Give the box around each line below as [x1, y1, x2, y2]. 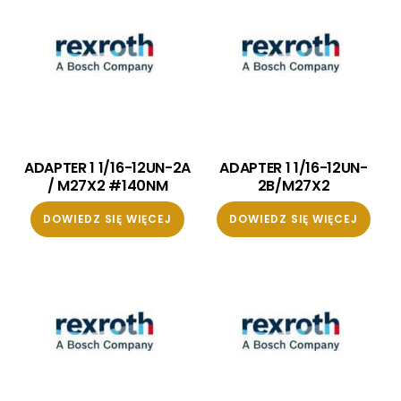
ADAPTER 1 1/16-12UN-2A [23, 158, 191, 179]
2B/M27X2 [257, 175, 330, 197]
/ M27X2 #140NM [47, 175, 168, 197]
